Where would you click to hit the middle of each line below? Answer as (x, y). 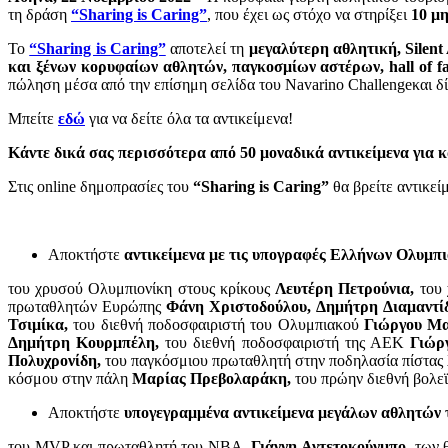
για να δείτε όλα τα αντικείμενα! (189, 119)
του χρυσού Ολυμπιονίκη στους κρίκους (142, 289)
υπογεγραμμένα (176, 413)
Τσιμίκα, (41, 325)
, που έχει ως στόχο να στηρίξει (309, 15)
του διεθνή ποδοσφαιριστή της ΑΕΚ (287, 343)
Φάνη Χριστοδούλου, (239, 307)
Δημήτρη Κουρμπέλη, (87, 343)
